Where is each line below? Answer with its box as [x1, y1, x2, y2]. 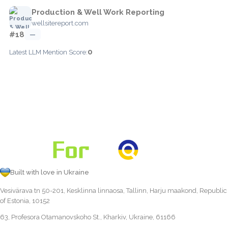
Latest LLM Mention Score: [9, 48, 88, 56]
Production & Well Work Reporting [32, 7, 164, 17]
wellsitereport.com [32, 19, 89, 27]
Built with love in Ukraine [10, 168, 89, 176]
